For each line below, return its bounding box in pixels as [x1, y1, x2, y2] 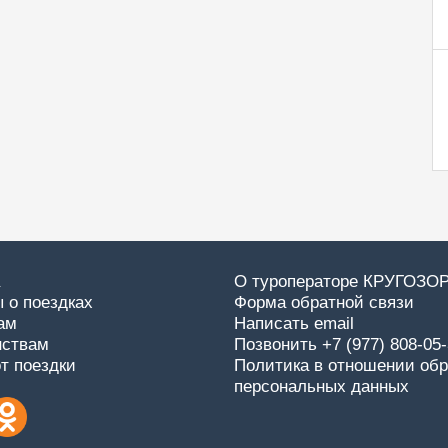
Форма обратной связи [234, 293, 414, 312]
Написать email [234, 314, 354, 333]
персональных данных [234, 377, 409, 396]
